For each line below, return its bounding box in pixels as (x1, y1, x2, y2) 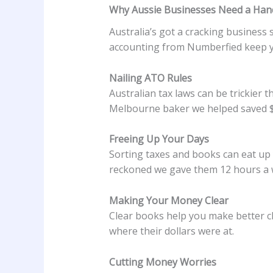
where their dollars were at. (108, 224, 234, 238)
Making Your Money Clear (108, 193, 229, 207)
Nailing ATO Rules (108, 71, 192, 85)
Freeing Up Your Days (108, 132, 209, 146)
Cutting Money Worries (108, 255, 216, 269)
